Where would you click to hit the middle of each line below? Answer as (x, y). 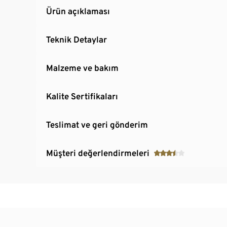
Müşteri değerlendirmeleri (98, 153)
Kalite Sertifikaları (82, 96)
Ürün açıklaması (78, 11)
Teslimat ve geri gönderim (97, 124)
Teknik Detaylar (77, 39)
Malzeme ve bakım (82, 68)
